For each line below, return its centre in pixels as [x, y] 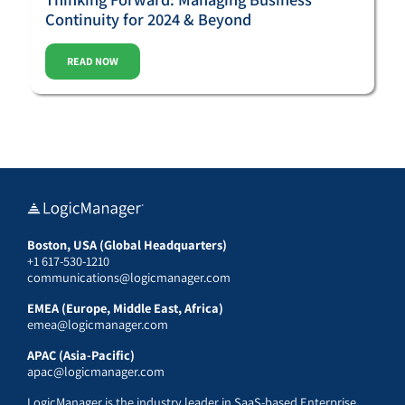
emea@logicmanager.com [98, 324]
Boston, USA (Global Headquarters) [127, 244]
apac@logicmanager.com [96, 371]
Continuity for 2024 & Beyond [149, 19]
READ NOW [93, 61]
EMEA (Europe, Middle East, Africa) [125, 307]
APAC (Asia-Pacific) [81, 354]
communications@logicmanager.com [129, 277]
